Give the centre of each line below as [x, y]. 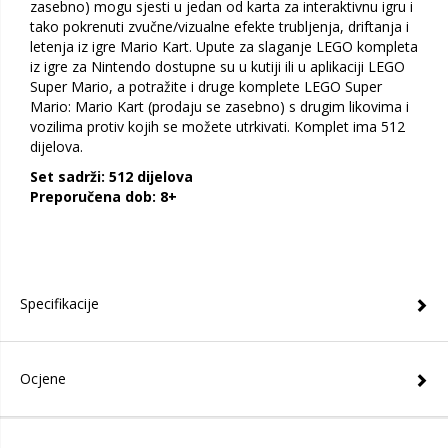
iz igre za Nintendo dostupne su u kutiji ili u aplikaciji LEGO [217, 66]
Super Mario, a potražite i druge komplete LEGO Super [206, 86]
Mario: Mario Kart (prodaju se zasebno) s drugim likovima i [219, 106]
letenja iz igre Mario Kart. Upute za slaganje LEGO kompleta [224, 46]
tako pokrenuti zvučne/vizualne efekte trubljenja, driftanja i [219, 26]
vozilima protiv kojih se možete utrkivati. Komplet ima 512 [217, 126]
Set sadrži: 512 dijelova [111, 176]
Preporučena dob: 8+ [103, 196]
